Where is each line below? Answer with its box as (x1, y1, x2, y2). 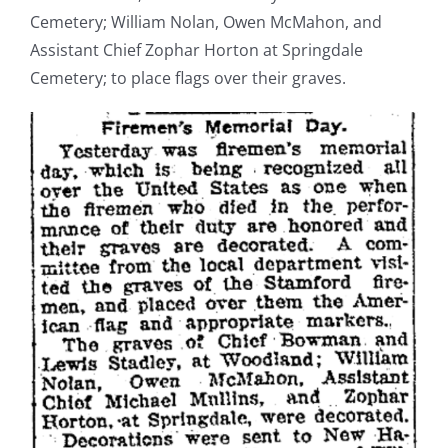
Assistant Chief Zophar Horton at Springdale (30, 39, 363, 62)
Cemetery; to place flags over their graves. (30, 67, 346, 90)
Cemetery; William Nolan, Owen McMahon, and (30, 11, 382, 34)
